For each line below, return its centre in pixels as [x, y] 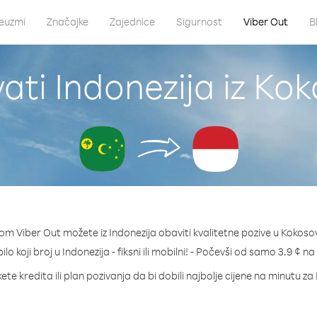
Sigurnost [199, 22]
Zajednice [132, 22]
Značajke [67, 22]
